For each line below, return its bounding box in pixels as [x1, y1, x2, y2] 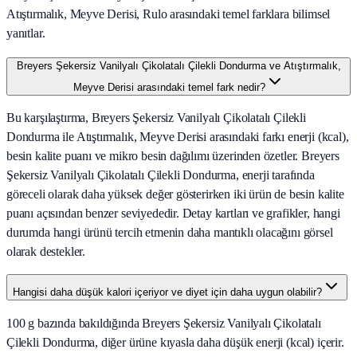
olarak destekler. [6, 245, 86, 259]
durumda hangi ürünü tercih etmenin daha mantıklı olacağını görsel [6, 226, 333, 240]
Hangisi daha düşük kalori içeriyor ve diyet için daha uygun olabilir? [13, 286, 322, 299]
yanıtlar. [6, 26, 45, 41]
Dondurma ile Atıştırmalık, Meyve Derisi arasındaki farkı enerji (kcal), [6, 130, 349, 144]
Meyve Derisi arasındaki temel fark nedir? [73, 81, 265, 94]
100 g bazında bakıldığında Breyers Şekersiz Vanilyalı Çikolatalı [6, 316, 321, 331]
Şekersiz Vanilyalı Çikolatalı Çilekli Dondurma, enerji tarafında [6, 168, 315, 182]
